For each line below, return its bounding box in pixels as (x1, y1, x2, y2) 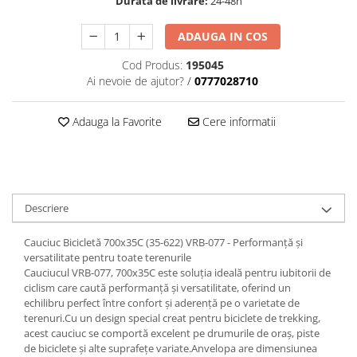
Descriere (25, 201, 69, 215)
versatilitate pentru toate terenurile (24, 250, 191, 265)
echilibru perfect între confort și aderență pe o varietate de (24, 296, 300, 310)
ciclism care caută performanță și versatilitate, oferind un (24, 280, 291, 295)
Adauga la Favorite (69, 114, 162, 129)
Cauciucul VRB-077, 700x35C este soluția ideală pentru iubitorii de (24, 265, 331, 280)
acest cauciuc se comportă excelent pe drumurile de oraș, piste (24, 326, 320, 340)
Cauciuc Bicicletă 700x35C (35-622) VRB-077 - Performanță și (24, 235, 303, 249)
